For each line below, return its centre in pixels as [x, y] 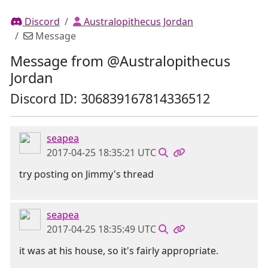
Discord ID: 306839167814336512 [110, 98]
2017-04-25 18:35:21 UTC [101, 153]
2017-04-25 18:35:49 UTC [101, 229]
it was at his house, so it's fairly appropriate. [119, 251]
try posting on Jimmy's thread [86, 174]
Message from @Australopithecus [120, 61]
